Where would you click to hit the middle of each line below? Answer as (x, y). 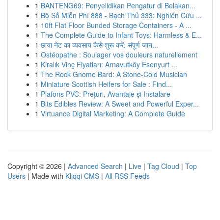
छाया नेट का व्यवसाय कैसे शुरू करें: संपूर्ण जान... (99, 45)
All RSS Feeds (127, 176)
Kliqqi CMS (82, 176)
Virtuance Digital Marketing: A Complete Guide (113, 113)
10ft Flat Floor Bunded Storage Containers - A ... (116, 25)
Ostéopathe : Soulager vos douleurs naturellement (119, 55)
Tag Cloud (163, 166)
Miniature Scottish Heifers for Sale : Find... (106, 84)
